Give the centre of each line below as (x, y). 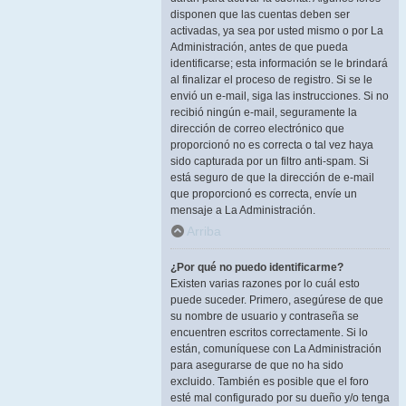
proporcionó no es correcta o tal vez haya (272, 145)
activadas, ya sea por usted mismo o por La (277, 31)
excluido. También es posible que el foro (270, 382)
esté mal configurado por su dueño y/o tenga (280, 398)
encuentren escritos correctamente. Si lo (269, 333)
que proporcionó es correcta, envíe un (264, 194)
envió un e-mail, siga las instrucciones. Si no (280, 96)
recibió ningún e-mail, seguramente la (264, 112)
